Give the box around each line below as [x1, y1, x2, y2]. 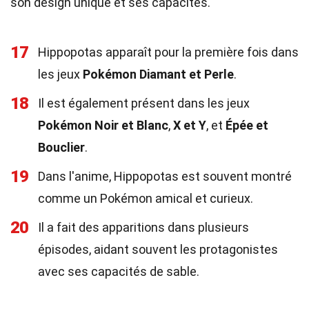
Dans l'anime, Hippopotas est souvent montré [38, 169, 292, 183]
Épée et [226, 118, 268, 132]
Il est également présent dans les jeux [38, 96, 250, 110]
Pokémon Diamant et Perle [83, 67, 234, 81]
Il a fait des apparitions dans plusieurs [38, 220, 249, 235]
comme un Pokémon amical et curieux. [38, 191, 253, 206]
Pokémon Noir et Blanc [38, 118, 168, 132]
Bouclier [38, 140, 85, 154]
